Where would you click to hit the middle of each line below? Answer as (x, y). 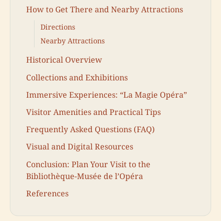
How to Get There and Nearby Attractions (105, 10)
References (47, 193)
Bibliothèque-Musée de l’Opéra (85, 176)
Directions (58, 27)
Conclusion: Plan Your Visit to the (88, 164)
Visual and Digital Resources (80, 147)
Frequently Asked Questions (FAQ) (91, 129)
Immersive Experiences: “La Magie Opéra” (107, 94)
